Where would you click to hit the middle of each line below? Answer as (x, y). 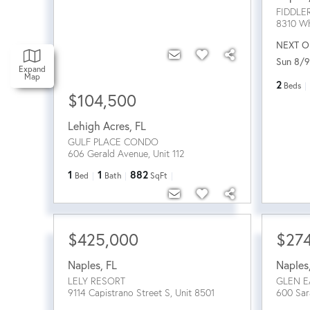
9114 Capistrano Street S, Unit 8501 (141, 292)
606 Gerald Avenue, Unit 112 (126, 153)
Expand (32, 69)
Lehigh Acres (99, 125)
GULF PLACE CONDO (113, 142)
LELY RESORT (97, 281)
